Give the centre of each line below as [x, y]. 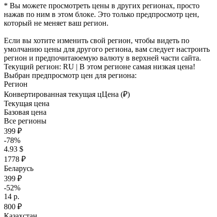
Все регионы [25, 121]
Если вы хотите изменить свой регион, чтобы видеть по [97, 40]
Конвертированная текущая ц [53, 94]
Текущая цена [27, 103]
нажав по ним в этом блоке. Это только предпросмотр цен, [101, 14]
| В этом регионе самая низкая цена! [135, 67]
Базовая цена [25, 112]
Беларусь [19, 168]
